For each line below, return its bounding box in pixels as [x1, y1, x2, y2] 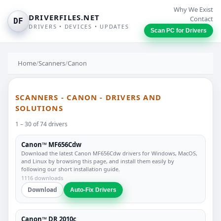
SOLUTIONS [15, 103, 63, 113]
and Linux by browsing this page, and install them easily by [21, 157, 174, 165]
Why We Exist [174, 5, 213, 14]
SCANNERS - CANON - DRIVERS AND [15, 92, 161, 103]
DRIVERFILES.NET [29, 12, 100, 22]
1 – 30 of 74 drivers [15, 119, 68, 128]
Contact [190, 14, 213, 23]
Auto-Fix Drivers [70, 186, 116, 193]
